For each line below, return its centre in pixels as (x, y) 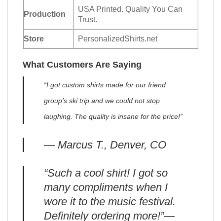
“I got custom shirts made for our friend (105, 85)
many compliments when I (106, 187)
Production (45, 14)
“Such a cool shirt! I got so (106, 173)
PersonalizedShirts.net (118, 38)
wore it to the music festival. (110, 202)
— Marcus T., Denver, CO (105, 145)
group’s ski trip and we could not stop (102, 100)
